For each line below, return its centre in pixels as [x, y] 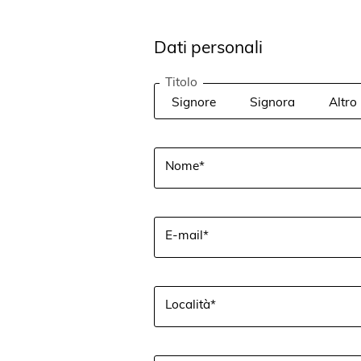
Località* [191, 303]
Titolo [182, 80]
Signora [273, 101]
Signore [194, 101]
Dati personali [209, 46]
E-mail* [187, 234]
